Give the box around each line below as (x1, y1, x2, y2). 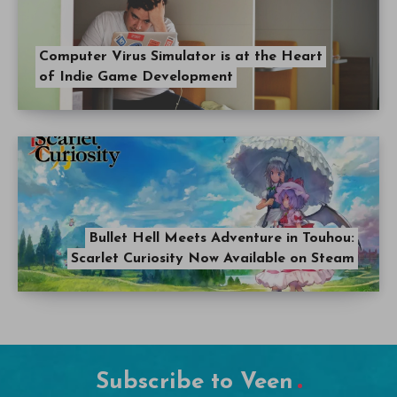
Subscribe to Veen (95, 370, 293, 395)
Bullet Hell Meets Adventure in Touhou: (89, 231, 354, 246)
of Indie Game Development (39, 70, 233, 85)
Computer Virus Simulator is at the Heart (39, 50, 323, 65)
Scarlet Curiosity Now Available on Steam (71, 252, 354, 267)
